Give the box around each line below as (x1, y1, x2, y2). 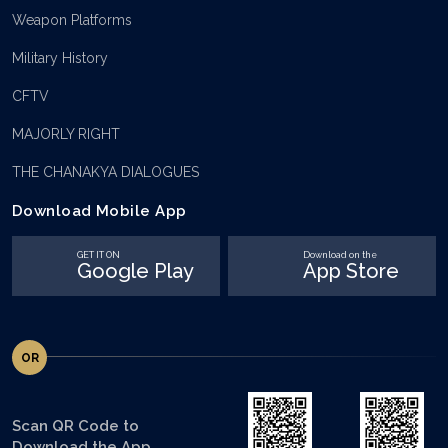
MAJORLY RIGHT (12, 126, 120, 143)
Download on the (303, 249, 377, 260)
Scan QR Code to (12, 417, 139, 436)
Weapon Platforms (12, 12, 132, 29)
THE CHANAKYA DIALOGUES (12, 164, 199, 181)
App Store (303, 258, 399, 283)
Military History (12, 50, 108, 67)
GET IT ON (76, 249, 120, 260)
